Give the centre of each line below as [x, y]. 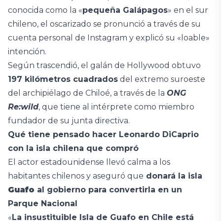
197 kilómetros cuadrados [63, 79]
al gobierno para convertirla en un [108, 190]
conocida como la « [45, 10]
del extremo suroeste [162, 79]
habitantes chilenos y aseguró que [76, 176]
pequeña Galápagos [125, 10]
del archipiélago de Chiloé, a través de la [87, 93]
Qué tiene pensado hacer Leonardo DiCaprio [103, 134]
